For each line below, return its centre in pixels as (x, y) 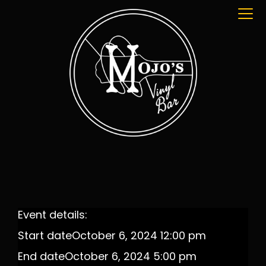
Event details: (53, 216)
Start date (45, 237)
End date (41, 257)
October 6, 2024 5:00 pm (131, 257)
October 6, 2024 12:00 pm (139, 237)
